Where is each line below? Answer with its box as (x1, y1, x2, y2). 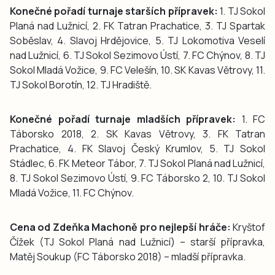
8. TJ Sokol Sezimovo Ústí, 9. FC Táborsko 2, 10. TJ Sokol (10, 171, 265, 185)
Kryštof (230, 220, 266, 234)
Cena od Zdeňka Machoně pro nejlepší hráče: (10, 220, 231, 234)
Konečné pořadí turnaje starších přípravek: (10, 4, 218, 18)
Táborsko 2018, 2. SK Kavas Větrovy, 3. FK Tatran (10, 126, 265, 141)
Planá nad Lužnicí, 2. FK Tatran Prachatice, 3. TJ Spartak (10, 18, 265, 33)
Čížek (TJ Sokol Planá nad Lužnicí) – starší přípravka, (10, 234, 265, 249)
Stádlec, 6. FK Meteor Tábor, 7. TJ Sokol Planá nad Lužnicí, (10, 156, 265, 170)
